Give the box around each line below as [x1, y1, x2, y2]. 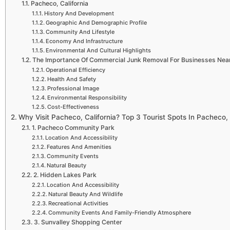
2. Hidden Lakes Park [33, 171, 97, 179]
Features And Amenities [46, 143, 111, 151]
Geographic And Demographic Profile [45, 19, 147, 27]
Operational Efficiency [45, 66, 105, 74]
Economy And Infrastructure [45, 37, 123, 45]
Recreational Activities [48, 200, 108, 207]
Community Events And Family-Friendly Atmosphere [48, 209, 191, 217]
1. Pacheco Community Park [31, 124, 114, 132]
